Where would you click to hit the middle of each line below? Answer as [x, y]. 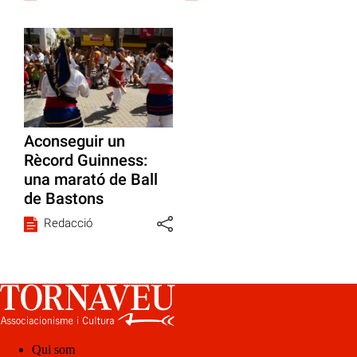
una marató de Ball [91, 179]
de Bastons [64, 198]
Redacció [68, 223]
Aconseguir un [75, 141]
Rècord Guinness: [86, 160]
